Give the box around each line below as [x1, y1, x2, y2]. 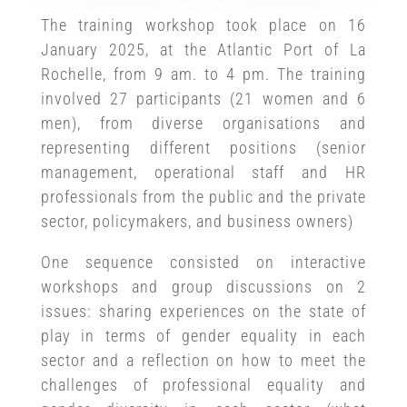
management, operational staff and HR [40, 163, 367, 183]
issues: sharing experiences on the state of [40, 302, 367, 322]
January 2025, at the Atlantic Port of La [40, 40, 367, 60]
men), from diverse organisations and [40, 114, 367, 134]
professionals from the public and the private [40, 187, 367, 207]
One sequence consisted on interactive [40, 253, 367, 273]
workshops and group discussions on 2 [40, 277, 367, 297]
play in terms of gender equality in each [40, 326, 367, 346]
